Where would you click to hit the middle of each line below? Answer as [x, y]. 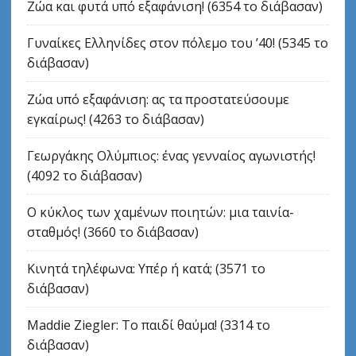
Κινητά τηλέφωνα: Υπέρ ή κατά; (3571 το [146, 268]
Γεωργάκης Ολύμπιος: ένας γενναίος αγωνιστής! [171, 155]
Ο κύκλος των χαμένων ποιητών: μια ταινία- [160, 212]
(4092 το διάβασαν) [84, 175]
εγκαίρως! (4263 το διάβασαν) [115, 119]
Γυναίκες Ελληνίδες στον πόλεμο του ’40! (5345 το [177, 43]
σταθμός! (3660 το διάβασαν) [112, 232]
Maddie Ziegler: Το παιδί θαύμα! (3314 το [148, 325]
